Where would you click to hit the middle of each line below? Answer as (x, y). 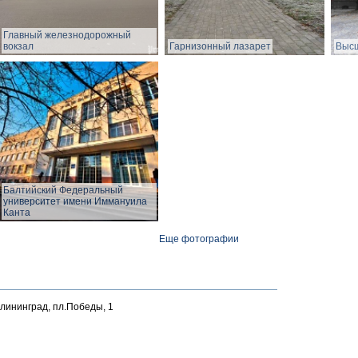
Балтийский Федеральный (63, 191)
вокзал (18, 47)
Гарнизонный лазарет (220, 47)
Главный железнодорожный (67, 36)
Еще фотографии (199, 239)
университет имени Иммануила (75, 202)
